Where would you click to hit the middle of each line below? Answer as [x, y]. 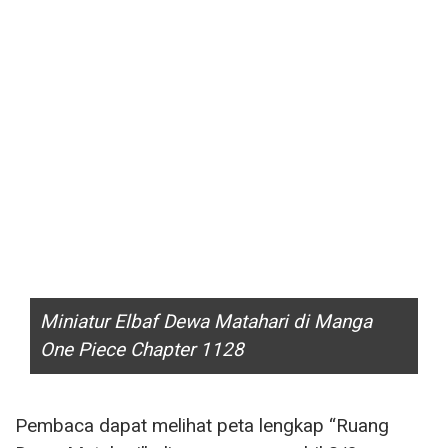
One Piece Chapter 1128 [142, 350]
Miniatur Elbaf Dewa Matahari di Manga [206, 322]
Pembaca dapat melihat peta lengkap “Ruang [202, 426]
